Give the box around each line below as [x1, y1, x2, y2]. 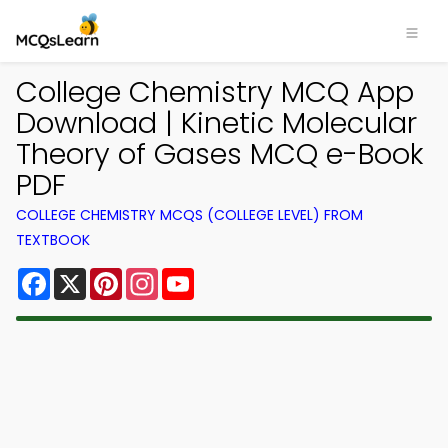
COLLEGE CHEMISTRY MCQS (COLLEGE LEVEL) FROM [16, 205, 363, 225]
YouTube [194, 264, 262, 287]
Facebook [50, 264, 129, 287]
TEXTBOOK [16, 230, 90, 250]
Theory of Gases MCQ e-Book [16, 134, 424, 174]
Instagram [158, 264, 240, 287]
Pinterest [122, 264, 194, 287]
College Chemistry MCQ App [16, 72, 414, 112]
